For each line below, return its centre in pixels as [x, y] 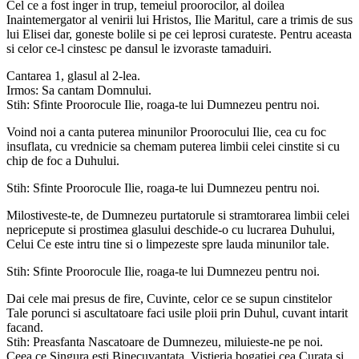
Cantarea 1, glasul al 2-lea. [73, 75]
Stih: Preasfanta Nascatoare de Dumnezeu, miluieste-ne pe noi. [165, 341]
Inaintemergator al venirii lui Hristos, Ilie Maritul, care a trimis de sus [179, 19]
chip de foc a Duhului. [63, 160]
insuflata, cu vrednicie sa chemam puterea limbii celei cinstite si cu [173, 146]
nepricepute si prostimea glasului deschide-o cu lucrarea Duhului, [171, 229]
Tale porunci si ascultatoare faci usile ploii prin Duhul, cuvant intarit [177, 313]
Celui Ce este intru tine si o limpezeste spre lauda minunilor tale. [168, 244]
